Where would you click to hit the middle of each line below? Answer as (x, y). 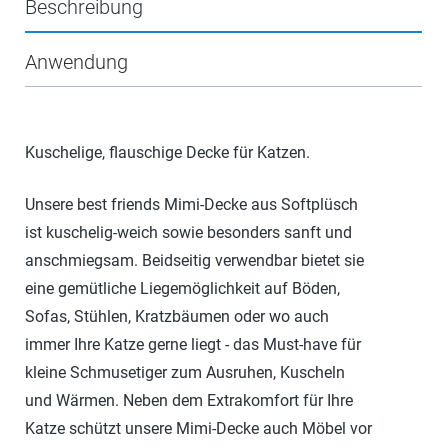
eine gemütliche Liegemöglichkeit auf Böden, (182, 289)
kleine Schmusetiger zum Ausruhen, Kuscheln (184, 373)
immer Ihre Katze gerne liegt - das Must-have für (192, 345)
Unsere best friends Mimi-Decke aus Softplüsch (191, 205)
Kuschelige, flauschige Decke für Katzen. (167, 153)
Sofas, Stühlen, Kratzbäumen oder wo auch (176, 317)
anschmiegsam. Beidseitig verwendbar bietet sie (194, 261)
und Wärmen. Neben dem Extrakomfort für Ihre (188, 401)
